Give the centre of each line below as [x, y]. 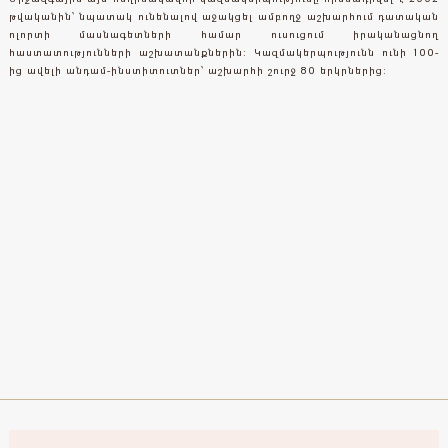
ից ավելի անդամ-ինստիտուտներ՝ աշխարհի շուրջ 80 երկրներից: [197, 69]
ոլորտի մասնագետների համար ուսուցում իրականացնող [224, 33]
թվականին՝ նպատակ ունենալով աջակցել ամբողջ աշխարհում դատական [224, 15]
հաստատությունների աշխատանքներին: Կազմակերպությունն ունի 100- [224, 51]
